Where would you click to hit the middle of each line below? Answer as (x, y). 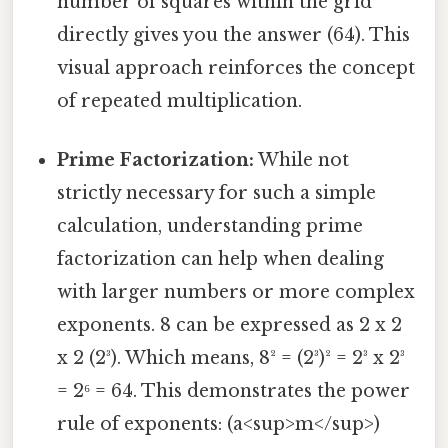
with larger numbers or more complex (236, 292)
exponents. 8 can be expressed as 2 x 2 (230, 325)
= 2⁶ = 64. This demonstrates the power (234, 391)
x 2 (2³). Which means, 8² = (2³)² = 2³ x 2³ (231, 358)
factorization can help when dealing (221, 259)
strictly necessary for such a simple (217, 193)
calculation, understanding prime (210, 226)
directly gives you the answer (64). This (234, 35)
